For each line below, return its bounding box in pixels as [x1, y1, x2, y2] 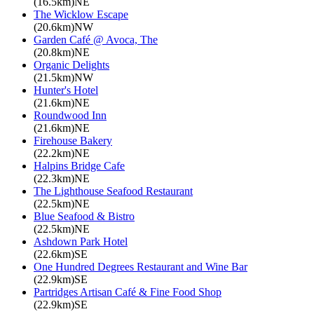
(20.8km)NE [34, 46, 90, 59]
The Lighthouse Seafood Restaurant [34, 185, 193, 198]
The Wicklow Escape [34, 8, 128, 21]
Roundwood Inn [34, 109, 107, 122]
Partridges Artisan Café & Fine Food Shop [34, 286, 221, 299]
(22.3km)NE [34, 172, 90, 185]
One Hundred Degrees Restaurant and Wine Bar [34, 261, 247, 273]
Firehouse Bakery [34, 135, 112, 147]
